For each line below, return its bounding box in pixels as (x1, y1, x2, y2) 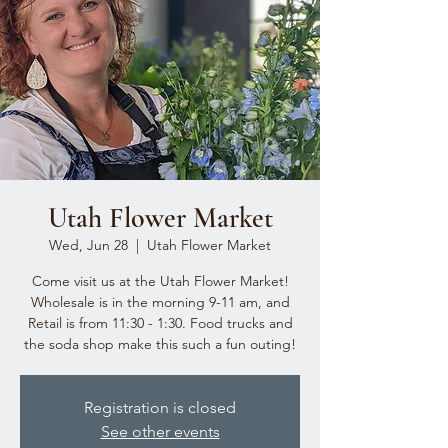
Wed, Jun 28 (49, 236, 128, 254)
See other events (100, 422, 220, 441)
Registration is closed (84, 398, 236, 417)
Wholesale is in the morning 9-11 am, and (30, 293, 290, 311)
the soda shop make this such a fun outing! (24, 335, 296, 353)
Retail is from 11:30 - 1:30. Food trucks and (27, 314, 293, 332)
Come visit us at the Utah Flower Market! (31, 272, 289, 290)
